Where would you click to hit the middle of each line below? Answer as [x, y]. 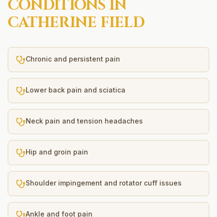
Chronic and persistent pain [73, 59]
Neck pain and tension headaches [84, 121]
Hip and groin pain [57, 152]
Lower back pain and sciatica [76, 90]
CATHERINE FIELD [76, 23]
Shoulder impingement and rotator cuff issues [104, 183]
